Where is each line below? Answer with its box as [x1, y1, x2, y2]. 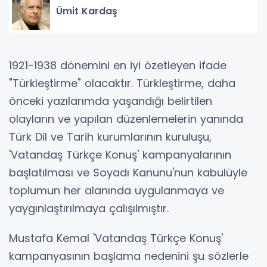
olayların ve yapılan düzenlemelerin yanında [9, 111, 243, 126]
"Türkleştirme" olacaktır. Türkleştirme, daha [9, 76, 235, 91]
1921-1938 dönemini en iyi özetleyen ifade [9, 58, 226, 73]
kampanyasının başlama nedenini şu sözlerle [9, 249, 249, 263]
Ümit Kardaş [56, 4, 117, 18]
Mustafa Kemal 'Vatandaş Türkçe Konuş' [9, 231, 223, 246]
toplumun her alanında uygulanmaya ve [9, 183, 224, 198]
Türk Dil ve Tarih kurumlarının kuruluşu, [9, 129, 212, 144]
